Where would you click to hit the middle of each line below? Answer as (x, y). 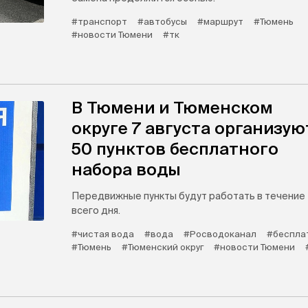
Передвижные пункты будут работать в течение (188, 196)
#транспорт (99, 22)
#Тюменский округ (163, 247)
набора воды (126, 170)
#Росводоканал (220, 234)
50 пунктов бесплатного (175, 149)
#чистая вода (103, 234)
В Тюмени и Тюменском (172, 108)
